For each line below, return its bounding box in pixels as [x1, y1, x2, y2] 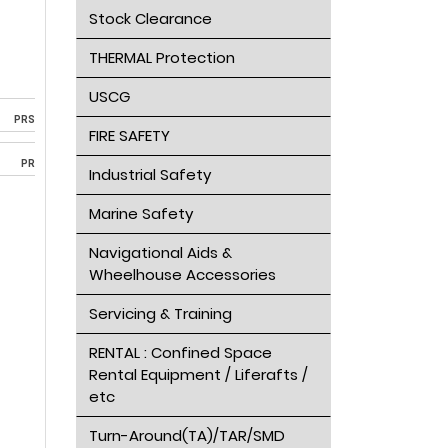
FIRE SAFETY [88, 125, 170, 146]
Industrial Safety [88, 164, 211, 185]
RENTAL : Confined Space [88, 342, 272, 363]
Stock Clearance [88, 8, 212, 29]
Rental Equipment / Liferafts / [88, 364, 308, 385]
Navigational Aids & [88, 242, 232, 263]
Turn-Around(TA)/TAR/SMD [88, 425, 285, 446]
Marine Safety [88, 203, 193, 224]
